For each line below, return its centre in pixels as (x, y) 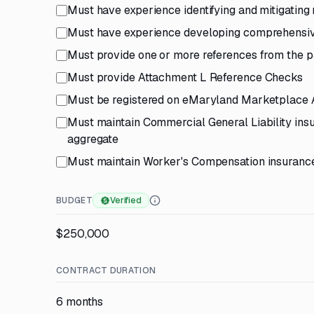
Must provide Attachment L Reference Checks (185, 77)
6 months (80, 302)
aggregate (93, 139)
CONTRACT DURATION (106, 271)
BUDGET (74, 200)
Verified (126, 200)
